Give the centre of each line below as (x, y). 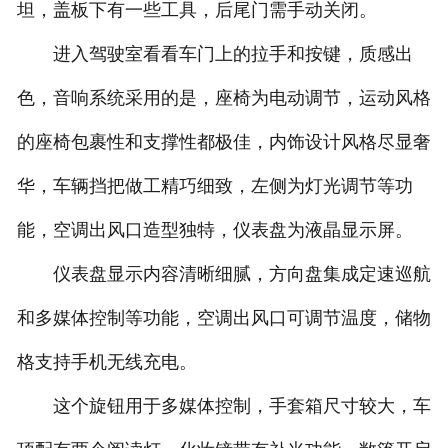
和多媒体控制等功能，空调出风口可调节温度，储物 (223, 318)
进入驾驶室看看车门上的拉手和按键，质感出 (214, 54)
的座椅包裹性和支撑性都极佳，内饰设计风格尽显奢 (223, 142)
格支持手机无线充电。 (106, 362)
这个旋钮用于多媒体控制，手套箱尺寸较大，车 (223, 406)
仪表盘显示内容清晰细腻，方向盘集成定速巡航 (223, 274)
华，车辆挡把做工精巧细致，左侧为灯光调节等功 (214, 186)
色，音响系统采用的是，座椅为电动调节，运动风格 (223, 98)
